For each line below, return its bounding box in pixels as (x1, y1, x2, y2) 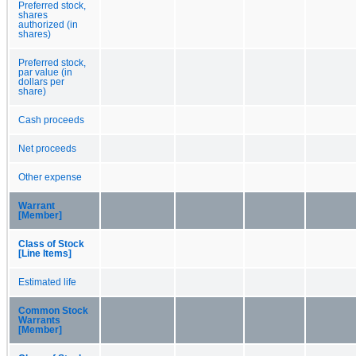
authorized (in (18, 19, 78, 29)
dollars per (18, 76, 64, 87)
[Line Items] (18, 248, 72, 258)
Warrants (18, 315, 60, 325)
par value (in (18, 67, 72, 77)
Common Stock (18, 305, 88, 315)
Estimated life (18, 277, 76, 287)
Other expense (18, 172, 82, 182)
